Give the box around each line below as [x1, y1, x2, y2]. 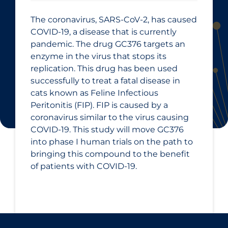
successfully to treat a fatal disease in [31, 75, 180, 85]
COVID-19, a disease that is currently [31, 26, 177, 37]
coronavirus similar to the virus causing [31, 112, 189, 122]
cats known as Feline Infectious [31, 88, 158, 98]
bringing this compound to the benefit [31, 149, 190, 159]
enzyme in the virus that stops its [31, 51, 166, 61]
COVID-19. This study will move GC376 [31, 124, 184, 134]
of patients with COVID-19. [31, 161, 137, 171]
